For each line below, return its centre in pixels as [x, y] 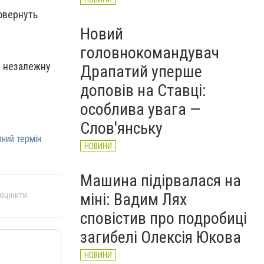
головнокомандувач [150, 53]
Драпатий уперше [141, 72]
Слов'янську [121, 128]
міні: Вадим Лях [133, 199]
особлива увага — [140, 109]
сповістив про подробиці [164, 218]
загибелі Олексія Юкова [161, 237]
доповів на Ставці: [143, 90]
